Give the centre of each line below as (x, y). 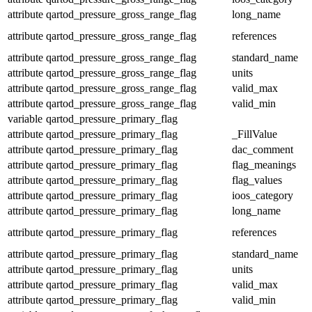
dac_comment (263, 149)
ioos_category (263, 195)
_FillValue (255, 134)
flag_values (257, 180)
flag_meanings (264, 164)
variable (25, 118)
